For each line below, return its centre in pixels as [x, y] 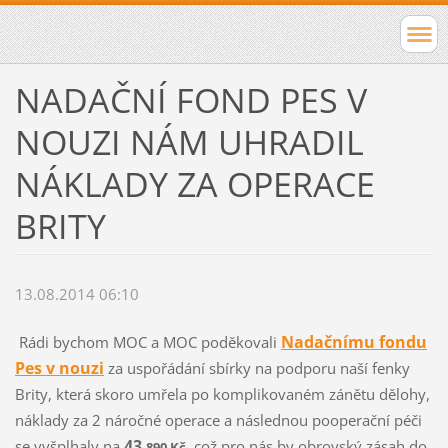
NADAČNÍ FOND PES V [190, 99]
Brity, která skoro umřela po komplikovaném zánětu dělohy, [222, 394]
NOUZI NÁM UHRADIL [189, 141]
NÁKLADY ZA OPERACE [194, 183]
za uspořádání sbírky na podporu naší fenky [256, 368]
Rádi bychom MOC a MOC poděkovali [145, 342]
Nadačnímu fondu [353, 342]
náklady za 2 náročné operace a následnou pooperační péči [218, 420]
